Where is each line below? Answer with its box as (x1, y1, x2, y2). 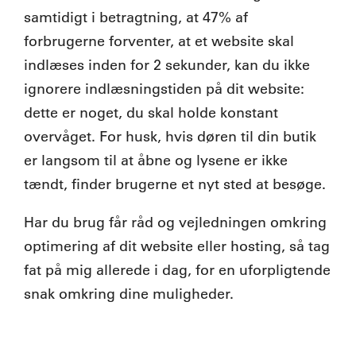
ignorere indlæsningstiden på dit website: (24, 79, 304, 98)
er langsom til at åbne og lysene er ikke (24, 151, 288, 169)
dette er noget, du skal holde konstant (24, 103, 278, 122)
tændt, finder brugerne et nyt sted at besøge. (24, 175, 326, 193)
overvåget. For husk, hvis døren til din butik (24, 127, 316, 145)
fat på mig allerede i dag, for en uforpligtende (24, 261, 331, 279)
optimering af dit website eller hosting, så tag (24, 237, 330, 255)
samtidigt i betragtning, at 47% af (24, 8, 248, 26)
